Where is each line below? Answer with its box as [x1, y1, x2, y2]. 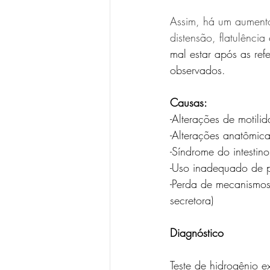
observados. [170, 63, 225, 77]
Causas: [170, 95, 207, 110]
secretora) [170, 193, 213, 207]
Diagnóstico [170, 225, 224, 240]
